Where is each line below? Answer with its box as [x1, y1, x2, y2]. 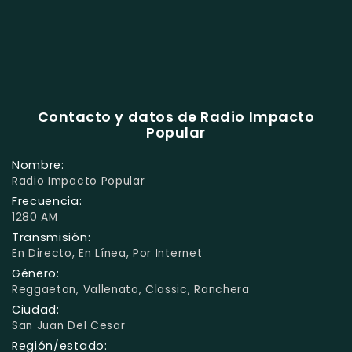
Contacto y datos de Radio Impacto [37, 107, 315, 127]
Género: [12, 265, 60, 281]
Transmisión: [12, 229, 91, 245]
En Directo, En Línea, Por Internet [12, 245, 203, 261]
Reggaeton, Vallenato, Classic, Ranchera [12, 281, 250, 297]
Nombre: [12, 156, 64, 173]
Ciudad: [12, 301, 60, 317]
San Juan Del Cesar [12, 317, 126, 333]
